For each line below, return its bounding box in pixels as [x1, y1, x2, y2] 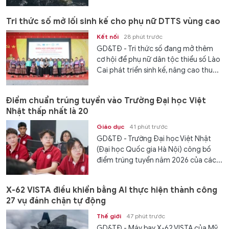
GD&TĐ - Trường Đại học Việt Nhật [97, 134, 212, 143]
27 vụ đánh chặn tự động [6, 196, 106, 207]
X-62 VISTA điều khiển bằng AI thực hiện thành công [6, 185, 217, 196]
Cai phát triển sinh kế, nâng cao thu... [97, 66, 219, 75]
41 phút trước [129, 122, 168, 130]
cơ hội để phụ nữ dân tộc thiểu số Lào [97, 55, 221, 64]
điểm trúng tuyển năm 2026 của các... [97, 155, 223, 165]
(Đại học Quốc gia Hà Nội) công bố [97, 145, 212, 154]
